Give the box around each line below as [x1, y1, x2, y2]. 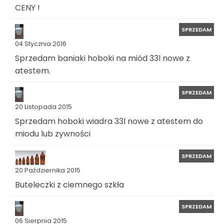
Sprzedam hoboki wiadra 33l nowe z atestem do [15, 115, 203, 127]
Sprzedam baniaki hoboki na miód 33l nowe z [15, 52, 190, 64]
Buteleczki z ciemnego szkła [15, 178, 124, 190]
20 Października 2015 [15, 165, 80, 174]
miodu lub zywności [15, 127, 90, 139]
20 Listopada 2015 [15, 102, 72, 111]
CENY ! [15, 1, 40, 13]
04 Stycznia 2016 [15, 39, 66, 48]
